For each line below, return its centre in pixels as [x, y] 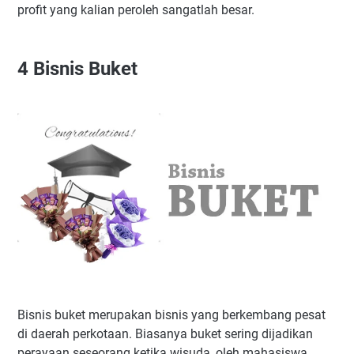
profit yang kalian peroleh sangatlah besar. [136, 9]
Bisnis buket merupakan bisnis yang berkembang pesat [171, 314]
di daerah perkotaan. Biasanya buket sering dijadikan [165, 333]
